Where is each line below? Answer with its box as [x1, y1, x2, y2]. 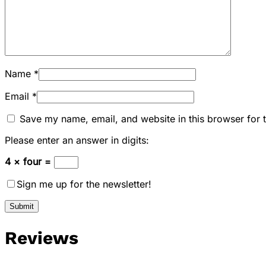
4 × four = [5, 155, 54, 167]
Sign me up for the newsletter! [17, 178, 151, 190]
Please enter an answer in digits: [5, 134, 149, 146]
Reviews [5, 227, 78, 248]
